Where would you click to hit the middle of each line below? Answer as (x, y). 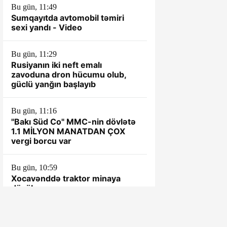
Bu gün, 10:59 (34, 167)
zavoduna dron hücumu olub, (69, 74)
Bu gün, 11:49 (34, 7)
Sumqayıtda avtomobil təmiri (68, 18)
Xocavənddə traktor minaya (66, 178)
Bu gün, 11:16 (34, 111)
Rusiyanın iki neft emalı (56, 65)
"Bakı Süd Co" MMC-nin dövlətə (73, 122)
